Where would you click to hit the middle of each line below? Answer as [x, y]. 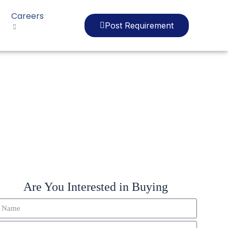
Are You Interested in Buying [96, 187]
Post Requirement [139, 25]
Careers [27, 16]
